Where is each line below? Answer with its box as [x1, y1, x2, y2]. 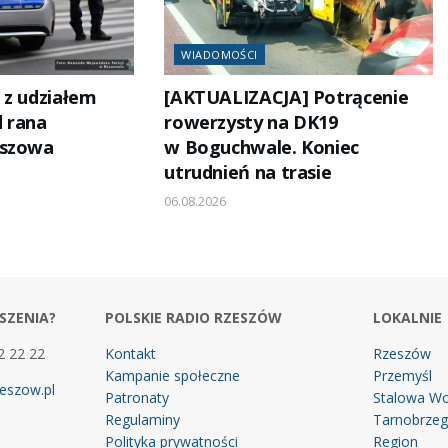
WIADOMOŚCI [181, 47, 258, 63]
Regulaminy [104, 410, 180, 430]
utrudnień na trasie [164, 160, 332, 185]
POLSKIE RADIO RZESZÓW [104, 308, 282, 328]
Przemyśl [373, 366, 433, 386]
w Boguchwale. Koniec [164, 135, 360, 160]
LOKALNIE [373, 308, 443, 328]
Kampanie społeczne [104, 366, 240, 386]
